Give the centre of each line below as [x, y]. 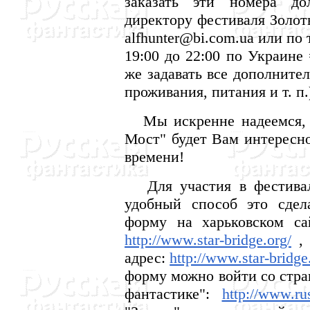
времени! [154, 157]
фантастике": [173, 294]
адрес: [147, 258]
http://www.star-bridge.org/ [208, 240]
